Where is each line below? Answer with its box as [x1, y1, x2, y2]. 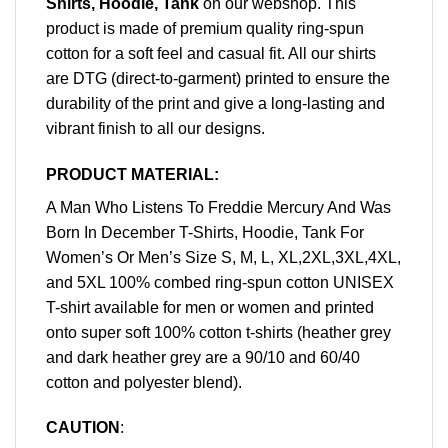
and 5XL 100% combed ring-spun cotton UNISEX [46, 273, 394, 291]
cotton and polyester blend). [46, 373, 242, 391]
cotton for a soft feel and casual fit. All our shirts [46, 44, 376, 62]
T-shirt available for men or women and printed [46, 298, 374, 316]
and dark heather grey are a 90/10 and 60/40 [46, 348, 360, 366]
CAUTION [46, 419, 120, 437]
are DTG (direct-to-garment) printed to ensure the [46, 69, 390, 87]
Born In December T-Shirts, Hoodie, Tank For [46, 223, 364, 241]
